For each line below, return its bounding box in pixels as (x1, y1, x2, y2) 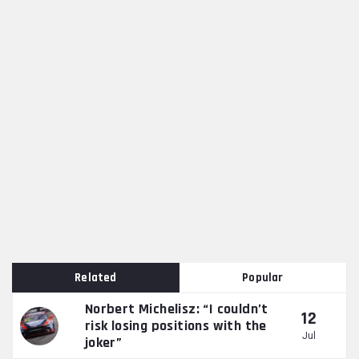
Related (75, 270, 117, 286)
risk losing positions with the (84, 317, 267, 336)
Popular (242, 270, 284, 286)
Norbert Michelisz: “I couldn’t (84, 300, 268, 319)
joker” (84, 333, 123, 353)
